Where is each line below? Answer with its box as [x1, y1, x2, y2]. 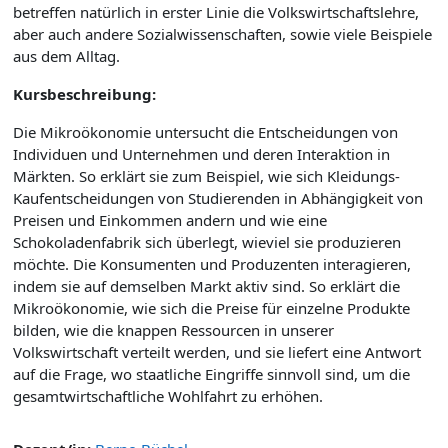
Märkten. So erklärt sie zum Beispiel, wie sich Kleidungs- [13, 166, 400, 186]
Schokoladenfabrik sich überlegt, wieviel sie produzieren [13, 232, 401, 252]
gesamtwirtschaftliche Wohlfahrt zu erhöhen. [13, 386, 323, 406]
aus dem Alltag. [13, 46, 120, 66]
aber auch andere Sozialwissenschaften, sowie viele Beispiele [13, 24, 432, 44]
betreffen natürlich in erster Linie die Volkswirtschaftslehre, [13, 2, 419, 22]
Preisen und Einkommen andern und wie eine [13, 210, 327, 230]
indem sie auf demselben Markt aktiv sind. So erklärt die [13, 276, 400, 296]
